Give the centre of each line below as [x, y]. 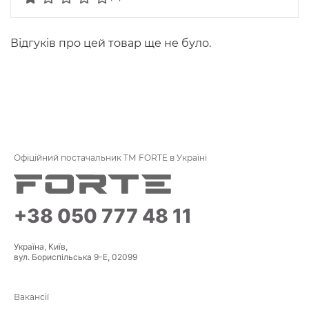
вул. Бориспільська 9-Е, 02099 [76, 257]
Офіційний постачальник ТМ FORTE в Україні [110, 157]
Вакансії [31, 297]
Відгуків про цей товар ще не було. [111, 43]
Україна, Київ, [41, 246]
